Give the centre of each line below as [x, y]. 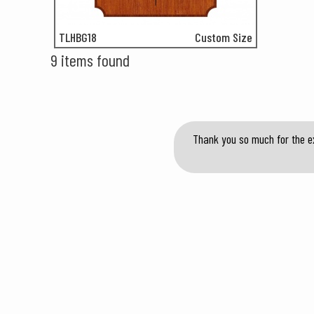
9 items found [90, 60]
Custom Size [224, 37]
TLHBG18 [78, 37]
